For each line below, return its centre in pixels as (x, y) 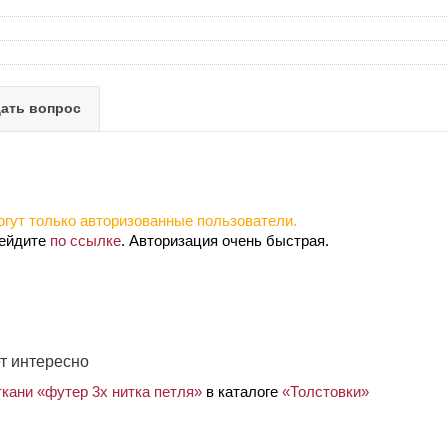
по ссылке (85, 240)
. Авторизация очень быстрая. (225, 240)
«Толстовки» (325, 391)
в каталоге (242, 391)
